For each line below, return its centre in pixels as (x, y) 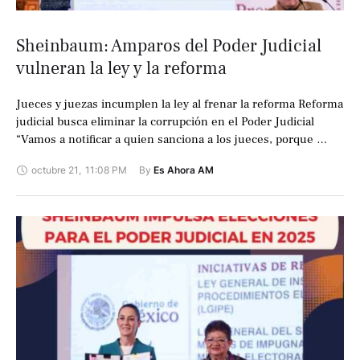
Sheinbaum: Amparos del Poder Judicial (169, 46)
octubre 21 (55, 170)
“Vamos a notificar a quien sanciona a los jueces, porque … (172, 140)
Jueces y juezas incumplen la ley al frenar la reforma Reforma (180, 104)
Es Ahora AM (184, 170)
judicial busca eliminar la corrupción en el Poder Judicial (165, 122)
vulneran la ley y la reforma (121, 69)
